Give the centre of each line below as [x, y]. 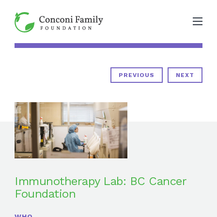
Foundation [45, 194]
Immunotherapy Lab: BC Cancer [100, 181]
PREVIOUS [137, 75]
